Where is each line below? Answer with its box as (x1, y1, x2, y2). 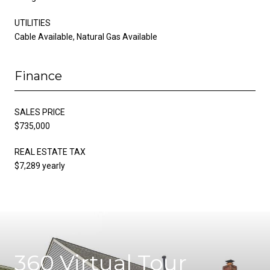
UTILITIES (14, 17, 51, 28)
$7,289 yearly (14, 160, 65, 171)
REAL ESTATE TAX (14, 146, 86, 157)
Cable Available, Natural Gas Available (14, 31, 157, 42)
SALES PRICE (14, 107, 65, 117)
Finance (14, 68, 62, 83)
